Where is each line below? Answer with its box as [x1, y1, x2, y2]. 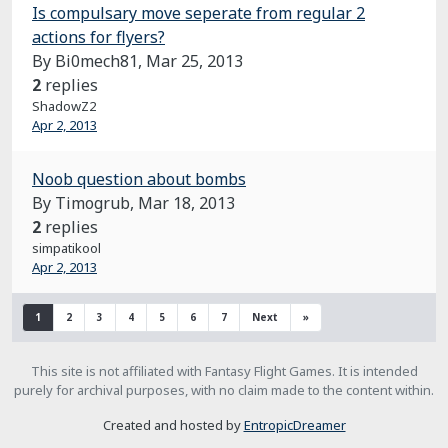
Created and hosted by [102, 416, 244, 434]
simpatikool [32, 239, 101, 257]
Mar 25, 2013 [146, 50, 243, 72]
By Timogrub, [32, 192, 138, 214]
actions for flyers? [32, 26, 165, 48]
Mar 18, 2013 [138, 192, 235, 214]
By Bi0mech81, [32, 50, 146, 72]
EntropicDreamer [243, 416, 346, 434]
